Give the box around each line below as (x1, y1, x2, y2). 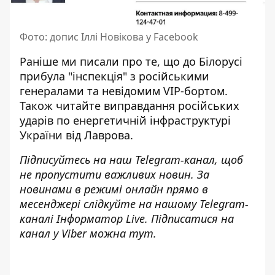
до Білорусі (183, 54, 242, 69)
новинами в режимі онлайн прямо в (20, 182, 208, 197)
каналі (20, 211, 56, 227)
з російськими (127, 69, 209, 84)
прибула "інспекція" (20, 69, 127, 84)
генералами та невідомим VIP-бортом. (20, 83, 228, 99)
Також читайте (20, 98, 104, 114)
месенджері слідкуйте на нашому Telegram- (20, 196, 249, 212)
